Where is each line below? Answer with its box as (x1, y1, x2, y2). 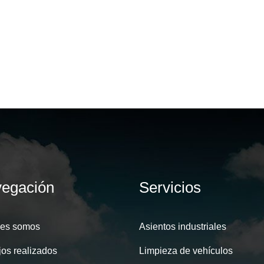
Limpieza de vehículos (139, 246, 233, 256)
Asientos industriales (139, 222, 226, 232)
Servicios (139, 179, 201, 196)
